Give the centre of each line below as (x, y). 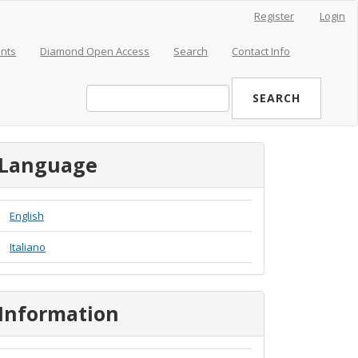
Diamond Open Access (95, 51)
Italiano (28, 247)
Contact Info (261, 51)
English (27, 216)
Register (274, 16)
